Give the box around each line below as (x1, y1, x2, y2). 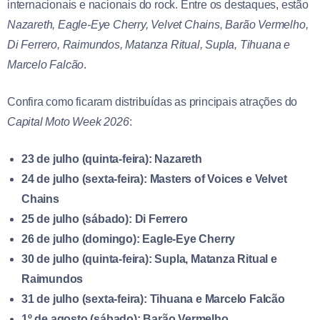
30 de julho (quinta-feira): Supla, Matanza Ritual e (21, 252, 277, 265)
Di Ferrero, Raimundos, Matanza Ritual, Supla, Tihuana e (7, 38, 290, 51)
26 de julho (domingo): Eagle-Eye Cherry (21, 232, 236, 245)
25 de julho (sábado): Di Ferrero (21, 212, 188, 225)
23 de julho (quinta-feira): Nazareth (21, 152, 202, 165)
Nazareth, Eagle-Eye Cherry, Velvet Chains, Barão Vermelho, (7, 18, 309, 31)
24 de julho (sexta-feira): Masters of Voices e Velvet (21, 172, 287, 185)
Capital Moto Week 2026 (7, 115, 129, 128)
